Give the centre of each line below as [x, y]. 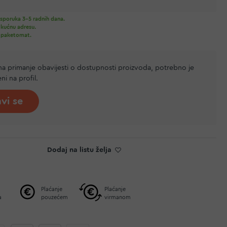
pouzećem [55, 197]
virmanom [118, 197]
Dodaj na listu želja [80, 150]
